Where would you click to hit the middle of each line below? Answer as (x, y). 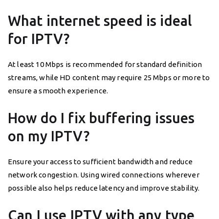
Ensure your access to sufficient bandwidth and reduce (100, 161)
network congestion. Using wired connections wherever (104, 175)
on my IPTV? (49, 136)
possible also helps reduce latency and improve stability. (104, 188)
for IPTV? (39, 38)
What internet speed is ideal (100, 20)
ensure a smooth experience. (58, 90)
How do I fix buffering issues (101, 118)
